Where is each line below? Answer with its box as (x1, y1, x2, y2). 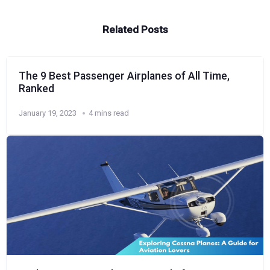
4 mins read (89, 108, 129, 118)
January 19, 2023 (19, 108, 77, 118)
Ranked (19, 83, 54, 95)
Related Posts (102, 24, 168, 36)
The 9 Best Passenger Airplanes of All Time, (19, 70, 230, 83)
